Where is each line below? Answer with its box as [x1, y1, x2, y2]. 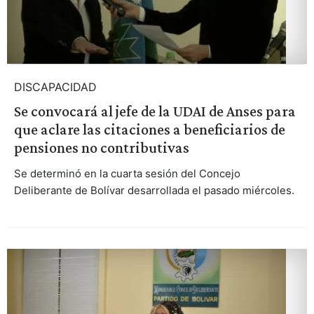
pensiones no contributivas [13, 139, 189, 157]
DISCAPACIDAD [13, 80, 97, 95]
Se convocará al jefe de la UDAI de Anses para [13, 102, 296, 121]
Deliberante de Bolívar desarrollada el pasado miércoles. [13, 184, 294, 198]
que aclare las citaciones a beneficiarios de [13, 121, 285, 139]
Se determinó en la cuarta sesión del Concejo [13, 167, 240, 181]
